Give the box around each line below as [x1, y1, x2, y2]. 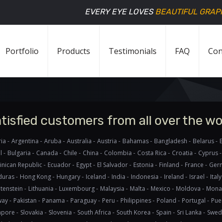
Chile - [63, 149, 81, 157]
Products [57, 46, 90, 56]
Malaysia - [100, 184, 128, 193]
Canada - [36, 149, 61, 157]
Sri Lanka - [176, 208, 205, 217]
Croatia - [171, 149, 196, 157]
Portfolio [5, 46, 39, 56]
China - [82, 149, 102, 157]
